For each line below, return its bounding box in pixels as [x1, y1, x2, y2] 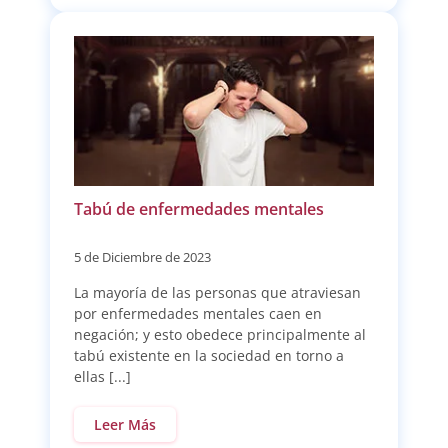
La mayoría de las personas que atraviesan [74, 283, 361, 302]
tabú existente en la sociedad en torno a [74, 346, 344, 365]
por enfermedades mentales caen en [74, 304, 322, 323]
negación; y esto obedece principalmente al [74, 325, 366, 344]
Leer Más [94, 415, 156, 434]
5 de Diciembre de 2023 [74, 248, 211, 266]
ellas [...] [74, 367, 131, 386]
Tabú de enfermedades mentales [74, 198, 324, 220]
